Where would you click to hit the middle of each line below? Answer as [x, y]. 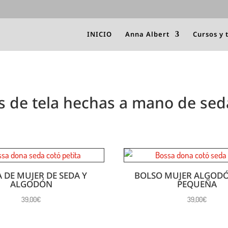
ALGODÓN [31, 184]
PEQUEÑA [197, 184]
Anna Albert [147, 34]
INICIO [99, 34]
